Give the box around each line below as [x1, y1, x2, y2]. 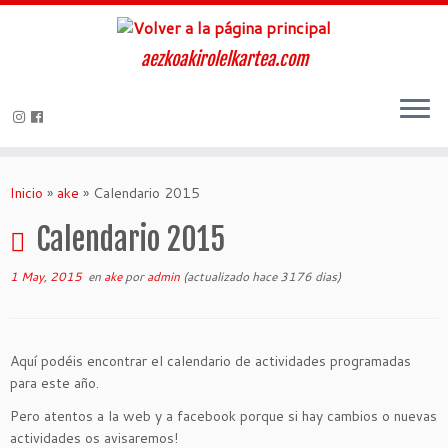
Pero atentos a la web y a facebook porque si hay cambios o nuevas [10, 405, 437, 426]
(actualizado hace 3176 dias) [180, 267, 341, 285]
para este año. [10, 372, 99, 393]
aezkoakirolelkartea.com [140, 47, 308, 70]
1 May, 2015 [10, 267, 82, 285]
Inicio [10, 182, 43, 203]
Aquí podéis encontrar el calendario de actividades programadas [10, 350, 411, 371]
